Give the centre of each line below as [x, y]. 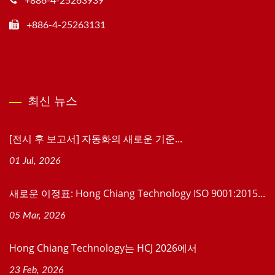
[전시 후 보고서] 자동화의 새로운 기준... [96, 138]
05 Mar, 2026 [37, 215]
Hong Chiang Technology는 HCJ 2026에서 [103, 248]
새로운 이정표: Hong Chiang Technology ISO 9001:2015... [137, 193]
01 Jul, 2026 [35, 161]
